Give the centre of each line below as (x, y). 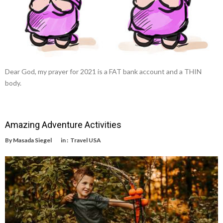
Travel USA (86, 140)
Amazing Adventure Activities (63, 125)
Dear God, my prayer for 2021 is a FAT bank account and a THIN (103, 72)
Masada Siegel (32, 140)
